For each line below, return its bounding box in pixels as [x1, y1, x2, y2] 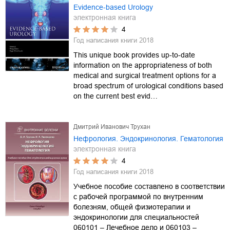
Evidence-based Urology [73, 3, 153, 11]
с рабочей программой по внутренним [73, 192, 203, 201]
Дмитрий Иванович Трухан [73, 123, 150, 130]
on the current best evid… [73, 91, 158, 100]
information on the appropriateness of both [73, 61, 212, 69]
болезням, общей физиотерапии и [73, 202, 190, 211]
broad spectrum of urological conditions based [73, 81, 223, 90]
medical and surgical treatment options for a [73, 71, 216, 80]
